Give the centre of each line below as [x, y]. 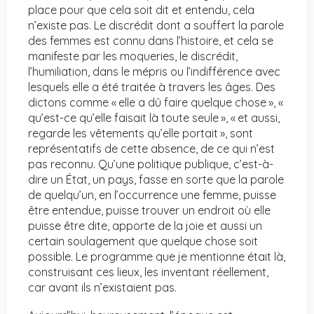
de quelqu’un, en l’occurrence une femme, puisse [152, 195]
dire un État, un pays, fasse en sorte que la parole [156, 180]
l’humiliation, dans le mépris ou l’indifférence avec [154, 72]
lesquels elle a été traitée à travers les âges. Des [152, 87]
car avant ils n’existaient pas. [102, 288]
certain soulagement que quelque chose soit [143, 241]
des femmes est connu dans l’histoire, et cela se [151, 41]
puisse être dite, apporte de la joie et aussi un [145, 226]
